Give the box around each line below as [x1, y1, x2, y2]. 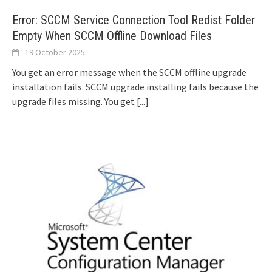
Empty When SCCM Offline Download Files [12, 28, 212, 43]
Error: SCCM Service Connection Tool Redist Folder [12, 12, 255, 27]
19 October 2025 [25, 46, 85, 58]
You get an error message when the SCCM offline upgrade [12, 66, 246, 78]
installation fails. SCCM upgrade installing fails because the [12, 80, 259, 93]
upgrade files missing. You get [12, 95, 137, 107]
